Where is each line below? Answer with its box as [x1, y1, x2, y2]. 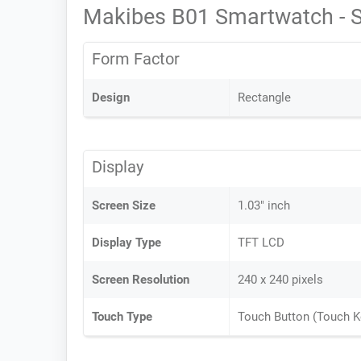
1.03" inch [238, 198, 290, 213]
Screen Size [92, 198, 156, 213]
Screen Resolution [92, 272, 189, 287]
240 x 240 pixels [238, 272, 323, 287]
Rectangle [238, 90, 291, 105]
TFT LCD [238, 235, 284, 250]
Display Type [92, 235, 161, 250]
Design [92, 90, 130, 105]
